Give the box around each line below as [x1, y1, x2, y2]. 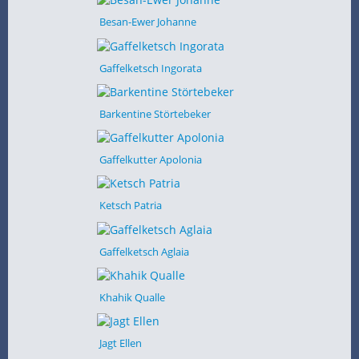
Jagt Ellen [99, 336, 142, 350]
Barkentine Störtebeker [99, 106, 211, 121]
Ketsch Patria [99, 198, 162, 213]
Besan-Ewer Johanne [99, 14, 196, 30]
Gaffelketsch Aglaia [99, 244, 189, 259]
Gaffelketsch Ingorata [99, 60, 202, 75]
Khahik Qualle [99, 289, 165, 305]
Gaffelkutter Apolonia [99, 152, 202, 167]
